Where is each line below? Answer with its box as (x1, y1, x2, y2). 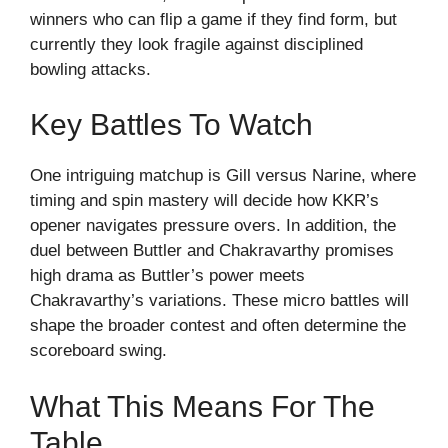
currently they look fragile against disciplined (30, 34, 363, 54)
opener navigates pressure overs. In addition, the (30, 216, 396, 236)
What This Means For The (30, 389, 375, 423)
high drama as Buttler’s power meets (30, 266, 305, 286)
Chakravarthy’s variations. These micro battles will (30, 291, 409, 311)
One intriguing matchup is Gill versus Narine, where (30, 166, 416, 186)
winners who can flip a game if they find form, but (30, 9, 397, 29)
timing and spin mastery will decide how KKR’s (30, 191, 379, 211)
